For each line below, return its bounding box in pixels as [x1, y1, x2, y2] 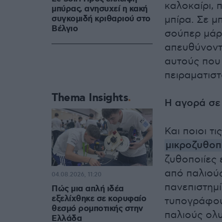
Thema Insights [52, 91, 128, 106]
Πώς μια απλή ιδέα [52, 183, 124, 194]
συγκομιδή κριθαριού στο [52, 13, 151, 25]
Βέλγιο [52, 23, 78, 35]
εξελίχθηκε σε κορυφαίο [52, 193, 146, 204]
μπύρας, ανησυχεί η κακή [52, 3, 148, 15]
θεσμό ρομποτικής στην [52, 203, 143, 214]
